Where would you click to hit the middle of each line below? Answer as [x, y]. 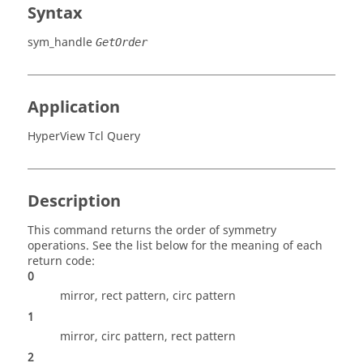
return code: [61, 261]
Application [74, 107]
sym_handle [60, 43]
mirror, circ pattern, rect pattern [148, 337]
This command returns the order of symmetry [152, 231]
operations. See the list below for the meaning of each [175, 246]
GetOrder [122, 42]
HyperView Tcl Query [84, 137]
